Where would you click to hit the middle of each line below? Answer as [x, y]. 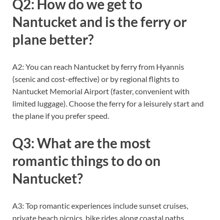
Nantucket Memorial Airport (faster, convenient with [101, 91]
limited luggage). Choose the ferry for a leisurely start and [108, 103]
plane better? [53, 39]
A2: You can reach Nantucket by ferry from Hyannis [98, 66]
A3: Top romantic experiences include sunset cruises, [100, 206]
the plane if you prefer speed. [61, 115]
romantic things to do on [86, 161]
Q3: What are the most [82, 143]
